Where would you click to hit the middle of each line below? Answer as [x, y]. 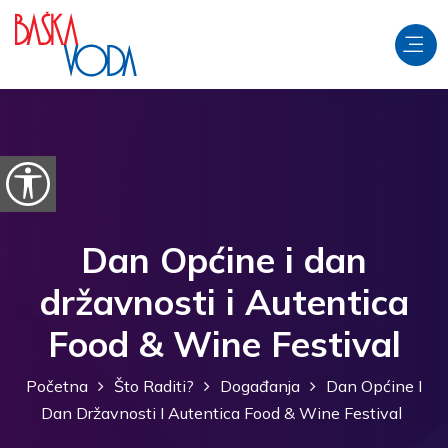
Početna [57, 386]
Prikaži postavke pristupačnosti [125, 197]
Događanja [260, 386]
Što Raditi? [154, 386]
